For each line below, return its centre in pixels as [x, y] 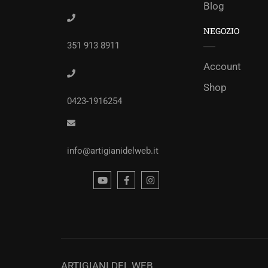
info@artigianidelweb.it [113, 151]
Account [222, 66]
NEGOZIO [221, 31]
